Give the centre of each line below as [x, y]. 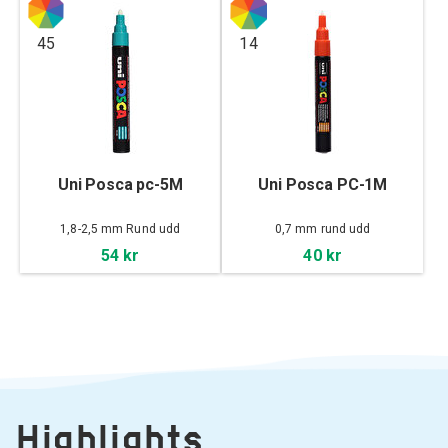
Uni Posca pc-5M [120, 184]
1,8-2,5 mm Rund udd [120, 228]
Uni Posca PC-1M [323, 184]
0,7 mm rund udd [322, 228]
